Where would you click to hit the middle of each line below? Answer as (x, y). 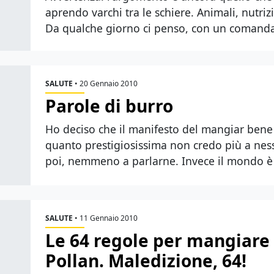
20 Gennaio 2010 (109, 83)
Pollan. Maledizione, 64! (146, 260)
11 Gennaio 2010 (109, 218)
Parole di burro (109, 106)
